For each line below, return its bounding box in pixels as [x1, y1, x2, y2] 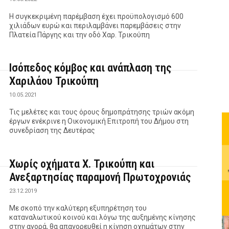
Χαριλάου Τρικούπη [9, 75, 99, 88]
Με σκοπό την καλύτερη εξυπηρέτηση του [9, 204, 147, 213]
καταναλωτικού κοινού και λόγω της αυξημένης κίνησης [9, 213, 196, 222]
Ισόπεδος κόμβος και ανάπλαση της [9, 61, 172, 75]
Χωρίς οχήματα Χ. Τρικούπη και [9, 157, 155, 171]
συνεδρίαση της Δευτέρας [9, 126, 96, 135]
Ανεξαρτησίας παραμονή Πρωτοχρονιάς [9, 171, 191, 184]
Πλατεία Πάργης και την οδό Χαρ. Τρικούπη [9, 30, 150, 39]
